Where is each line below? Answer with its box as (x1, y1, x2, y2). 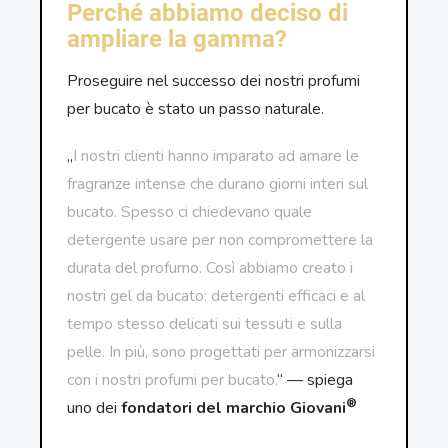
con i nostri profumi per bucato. (67, 369, 278, 391)
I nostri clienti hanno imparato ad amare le (73, 145, 360, 167)
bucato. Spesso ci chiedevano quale (67, 201, 313, 223)
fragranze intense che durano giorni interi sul (67, 173, 369, 195)
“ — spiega (277, 369, 354, 391)
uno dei (67, 397, 122, 419)
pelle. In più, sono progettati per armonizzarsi (67, 341, 376, 363)
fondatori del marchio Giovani (121, 397, 347, 419)
